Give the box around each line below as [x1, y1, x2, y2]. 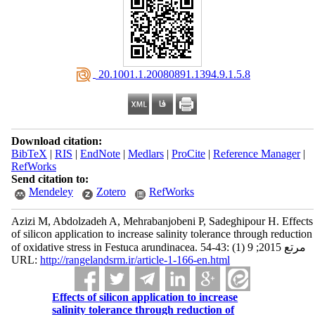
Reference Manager [212, 148, 300, 160]
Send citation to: [11, 173, 89, 185]
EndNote [79, 148, 120, 160]
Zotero [96, 186, 126, 198]
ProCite [171, 148, 205, 160]
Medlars [127, 148, 164, 160]
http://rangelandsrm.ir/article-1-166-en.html [39, 254, 230, 266]
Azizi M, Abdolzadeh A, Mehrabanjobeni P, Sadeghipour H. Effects [11, 215, 313, 227]
